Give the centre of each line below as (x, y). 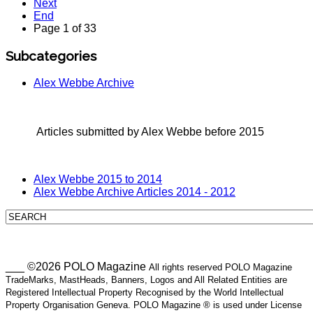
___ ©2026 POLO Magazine (77, 266)
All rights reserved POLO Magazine (220, 267)
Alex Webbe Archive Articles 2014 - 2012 (134, 191)
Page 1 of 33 (65, 29)
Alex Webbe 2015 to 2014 (98, 179)
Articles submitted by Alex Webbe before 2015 (149, 131)
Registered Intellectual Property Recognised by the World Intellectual (145, 292)
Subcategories (51, 56)
